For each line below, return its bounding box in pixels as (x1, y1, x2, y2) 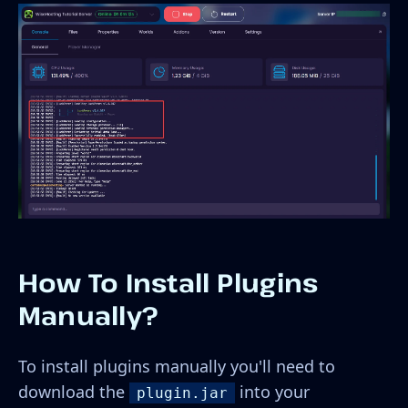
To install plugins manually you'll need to (18, 354, 335, 377)
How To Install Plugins (18, 264, 319, 300)
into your (235, 380, 310, 403)
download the (18, 380, 129, 403)
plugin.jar (137, 383, 228, 402)
